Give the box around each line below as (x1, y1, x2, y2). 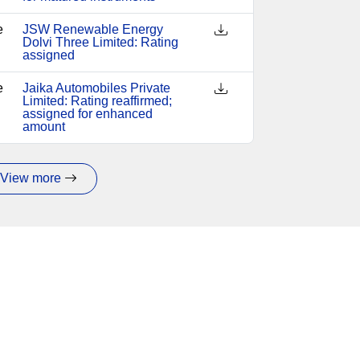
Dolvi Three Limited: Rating (22, 35, 178, 49)
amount (22, 120, 65, 133)
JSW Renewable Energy (22, 22, 163, 36)
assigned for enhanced (22, 107, 153, 121)
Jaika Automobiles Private (22, 81, 170, 95)
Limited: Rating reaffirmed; (22, 94, 172, 108)
